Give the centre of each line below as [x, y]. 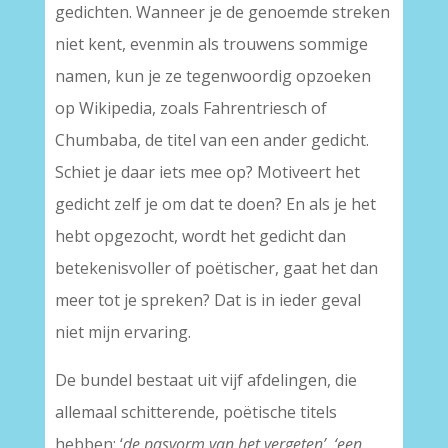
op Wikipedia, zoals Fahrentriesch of [190, 108]
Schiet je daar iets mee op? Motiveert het [207, 172]
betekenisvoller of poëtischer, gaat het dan [216, 268]
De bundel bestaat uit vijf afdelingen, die [205, 380]
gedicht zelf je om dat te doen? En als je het [215, 204]
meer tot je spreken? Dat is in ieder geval [207, 300]
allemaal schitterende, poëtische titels [195, 412]
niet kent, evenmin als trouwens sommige [211, 44]
